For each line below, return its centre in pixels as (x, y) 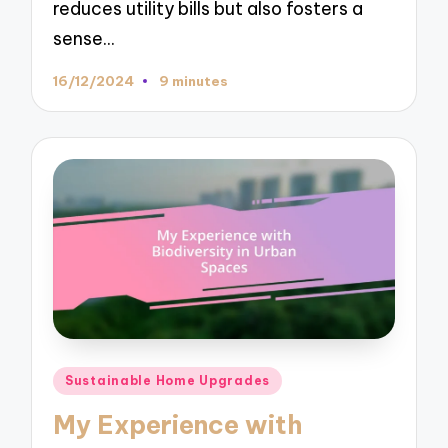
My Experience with (178, 425)
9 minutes (193, 80)
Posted (81, 377)
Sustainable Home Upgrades (168, 380)
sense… (84, 38)
